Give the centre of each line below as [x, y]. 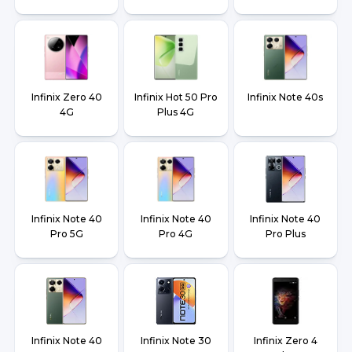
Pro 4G [176, 234]
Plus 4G [176, 112]
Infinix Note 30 [176, 341]
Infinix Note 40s [286, 97]
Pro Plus [285, 234]
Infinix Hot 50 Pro [176, 97]
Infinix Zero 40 [66, 97]
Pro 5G [66, 234]
